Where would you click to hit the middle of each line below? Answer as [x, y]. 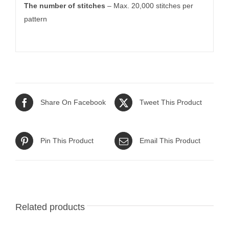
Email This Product [170, 141]
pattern [35, 19]
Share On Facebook [73, 102]
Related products [50, 207]
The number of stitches [64, 6]
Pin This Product [67, 141]
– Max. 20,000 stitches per [149, 6]
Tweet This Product [171, 102]
